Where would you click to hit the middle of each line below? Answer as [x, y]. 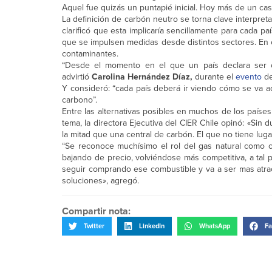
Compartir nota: [96, 211]
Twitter [94, 226]
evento [249, 77]
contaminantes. [90, 54]
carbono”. [80, 100]
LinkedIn [152, 226]
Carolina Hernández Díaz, [143, 77]
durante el [215, 77]
